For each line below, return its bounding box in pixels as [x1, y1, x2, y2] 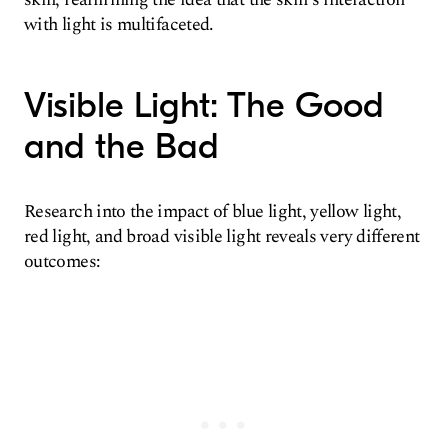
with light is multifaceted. [24, 11, 214, 38]
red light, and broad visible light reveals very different [24, 223, 420, 250]
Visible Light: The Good [24, 85, 384, 126]
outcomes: [24, 248, 101, 275]
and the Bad [24, 126, 219, 167]
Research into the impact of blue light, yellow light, [24, 198, 402, 225]
